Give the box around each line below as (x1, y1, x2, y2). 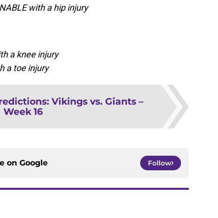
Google (19, 158, 48, 168)
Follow (148, 159, 171, 168)
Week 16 (3, 106, 43, 118)
